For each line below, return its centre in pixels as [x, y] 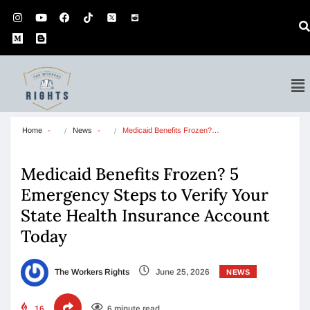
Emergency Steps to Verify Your [145, 195]
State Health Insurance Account [145, 216]
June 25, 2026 [182, 272]
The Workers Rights [91, 272]
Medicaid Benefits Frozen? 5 [130, 174]
